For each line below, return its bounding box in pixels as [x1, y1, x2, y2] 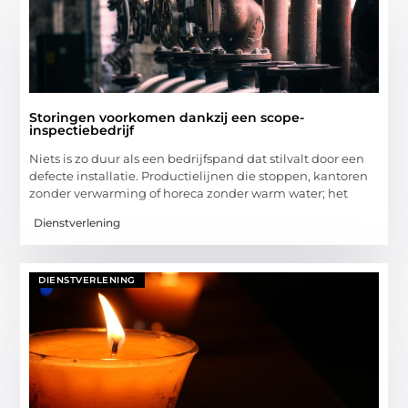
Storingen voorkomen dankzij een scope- [29, 108, 305, 126]
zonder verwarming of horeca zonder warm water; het [29, 185, 349, 200]
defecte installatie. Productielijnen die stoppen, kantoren [29, 168, 369, 183]
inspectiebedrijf [29, 121, 135, 138]
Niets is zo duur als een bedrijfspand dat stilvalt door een [29, 150, 365, 166]
